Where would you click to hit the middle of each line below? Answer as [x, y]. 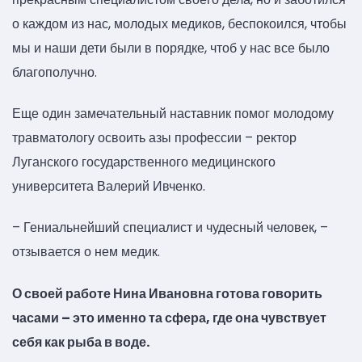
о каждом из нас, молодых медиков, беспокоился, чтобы [179, 23]
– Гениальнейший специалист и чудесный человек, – [170, 228]
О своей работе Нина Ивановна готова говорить [167, 293]
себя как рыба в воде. [81, 342]
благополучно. [55, 72]
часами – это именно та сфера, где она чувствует [169, 318]
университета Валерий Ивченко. [109, 186]
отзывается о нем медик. [86, 252]
